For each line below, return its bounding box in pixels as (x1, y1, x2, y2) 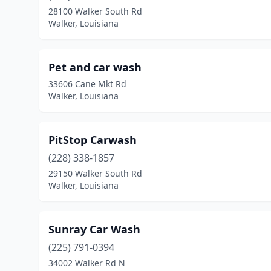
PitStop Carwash (48, 132, 137, 147)
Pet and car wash (48, 60, 142, 74)
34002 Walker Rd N (48, 257, 125, 269)
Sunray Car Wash (48, 222, 140, 237)
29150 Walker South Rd (48, 168, 142, 179)
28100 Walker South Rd (48, 5, 142, 17)
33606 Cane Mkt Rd (48, 78, 126, 90)
